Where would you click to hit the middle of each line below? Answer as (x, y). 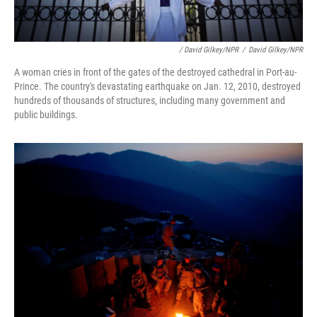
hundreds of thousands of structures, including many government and (150, 101)
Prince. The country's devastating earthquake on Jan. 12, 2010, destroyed (157, 87)
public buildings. (46, 115)
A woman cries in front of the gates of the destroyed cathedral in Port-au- (155, 73)
